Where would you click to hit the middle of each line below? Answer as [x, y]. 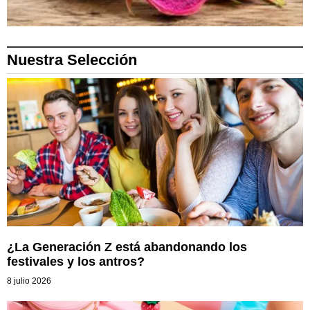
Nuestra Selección [72, 60]
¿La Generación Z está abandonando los [127, 247]
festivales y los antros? [76, 261]
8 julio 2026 [29, 281]
